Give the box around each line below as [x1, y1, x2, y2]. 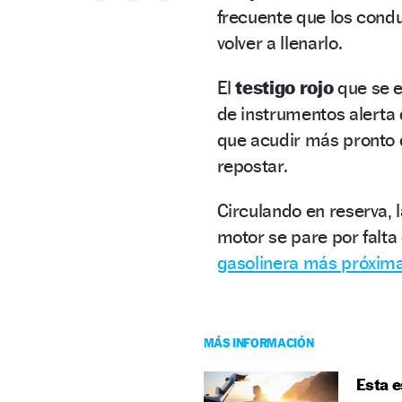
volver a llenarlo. [216, 31, 346, 54]
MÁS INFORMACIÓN [203, 334, 314, 350]
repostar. [216, 153, 293, 177]
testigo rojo [235, 75, 334, 99]
